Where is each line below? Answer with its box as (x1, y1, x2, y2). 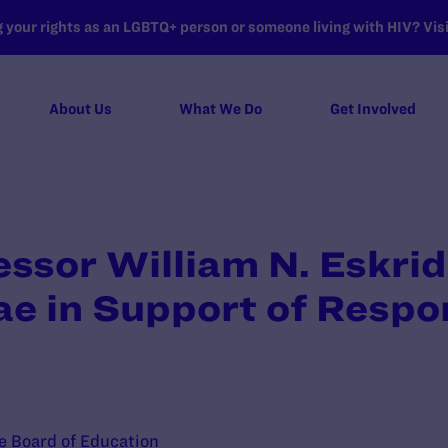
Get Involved (329, 101, 416, 117)
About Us (48, 101, 112, 117)
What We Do (179, 101, 263, 117)
